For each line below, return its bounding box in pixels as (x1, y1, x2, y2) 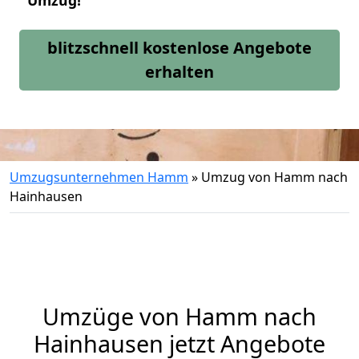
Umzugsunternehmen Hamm (10, 168, 188, 186)
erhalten (145, 61, 214, 83)
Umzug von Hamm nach (201, 168, 348, 186)
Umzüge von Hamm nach (42, 301, 317, 332)
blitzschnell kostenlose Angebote (47, 37, 312, 58)
